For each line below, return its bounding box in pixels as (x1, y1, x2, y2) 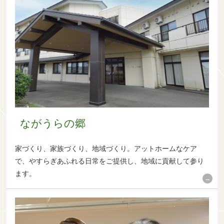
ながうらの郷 (20, 117, 86, 130)
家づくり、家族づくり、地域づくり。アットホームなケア (15, 144, 197, 153)
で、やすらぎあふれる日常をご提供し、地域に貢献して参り (15, 157, 204, 165)
